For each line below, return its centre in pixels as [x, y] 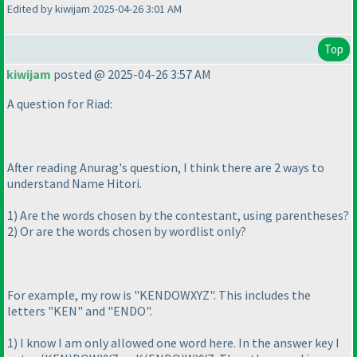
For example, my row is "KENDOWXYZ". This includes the [159, 295]
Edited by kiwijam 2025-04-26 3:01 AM [94, 9]
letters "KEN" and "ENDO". [80, 311]
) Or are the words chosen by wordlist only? [130, 231]
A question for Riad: [60, 104]
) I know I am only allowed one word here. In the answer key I [177, 343]
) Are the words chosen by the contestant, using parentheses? [181, 216]
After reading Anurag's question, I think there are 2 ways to [166, 168]
